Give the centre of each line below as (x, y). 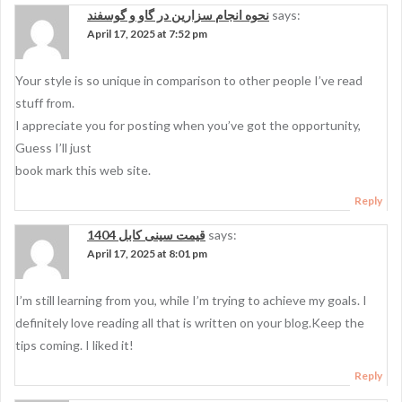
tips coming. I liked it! (74, 345)
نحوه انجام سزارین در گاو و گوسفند (178, 15)
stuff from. (45, 103)
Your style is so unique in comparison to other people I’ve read (189, 80)
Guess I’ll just (53, 148)
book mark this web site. (83, 170)
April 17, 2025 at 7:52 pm (147, 34)
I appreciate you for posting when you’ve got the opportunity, (188, 125)
